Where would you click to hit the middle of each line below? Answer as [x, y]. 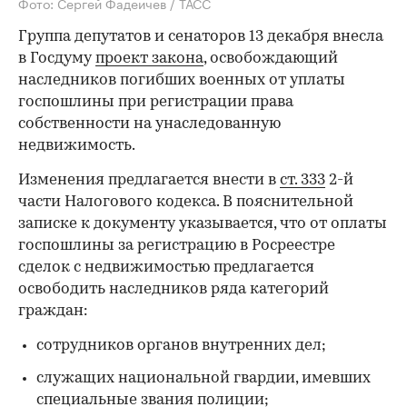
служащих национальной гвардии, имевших [203, 378]
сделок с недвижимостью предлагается [166, 267]
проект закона [149, 58]
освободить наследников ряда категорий [174, 289]
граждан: [53, 311]
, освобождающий [271, 58]
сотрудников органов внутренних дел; [181, 345]
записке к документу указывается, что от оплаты [203, 223]
